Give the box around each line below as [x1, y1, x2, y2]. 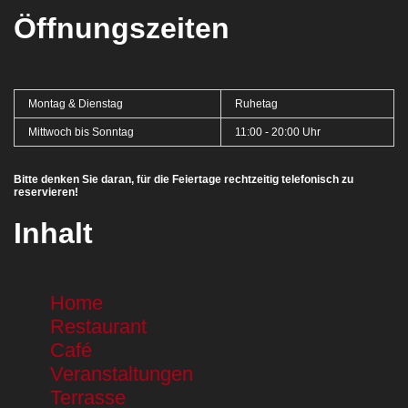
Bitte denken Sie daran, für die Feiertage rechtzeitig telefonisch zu [14, 172, 353, 186]
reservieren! [14, 185, 78, 199]
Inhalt [14, 216, 93, 250]
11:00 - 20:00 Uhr [235, 125, 321, 138]
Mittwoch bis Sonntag [28, 125, 134, 138]
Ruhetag [235, 97, 278, 110]
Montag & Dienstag [28, 97, 123, 110]
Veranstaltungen [50, 362, 193, 385]
